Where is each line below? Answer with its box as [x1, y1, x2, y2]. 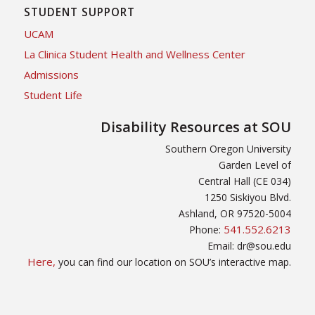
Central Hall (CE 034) [198, 174, 292, 188]
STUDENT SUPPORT [23, 4, 135, 20]
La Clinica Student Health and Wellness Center [23, 46, 245, 61]
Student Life [23, 87, 82, 102]
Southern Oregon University [165, 141, 292, 155]
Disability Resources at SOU [101, 117, 292, 136]
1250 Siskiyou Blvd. [205, 190, 292, 204]
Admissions [23, 67, 79, 82]
